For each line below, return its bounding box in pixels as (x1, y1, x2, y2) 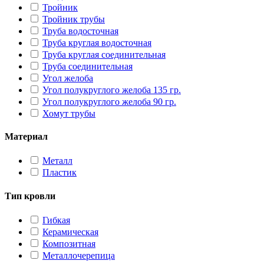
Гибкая (42, 214, 70, 225)
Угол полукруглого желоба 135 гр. (42, 84, 181, 95)
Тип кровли (5, 190, 55, 201)
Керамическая (42, 226, 98, 237)
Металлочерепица (42, 250, 115, 260)
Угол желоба (42, 72, 93, 83)
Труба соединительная (42, 61, 133, 71)
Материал (5, 131, 48, 142)
